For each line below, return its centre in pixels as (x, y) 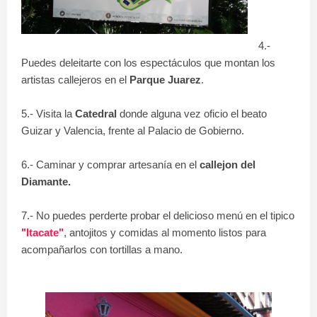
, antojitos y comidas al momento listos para (165, 232)
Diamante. (46, 181)
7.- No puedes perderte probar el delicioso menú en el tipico (158, 215)
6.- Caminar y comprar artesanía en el (110, 165)
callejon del (227, 165)
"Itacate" (42, 232)
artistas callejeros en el (75, 80)
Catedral (96, 114)
